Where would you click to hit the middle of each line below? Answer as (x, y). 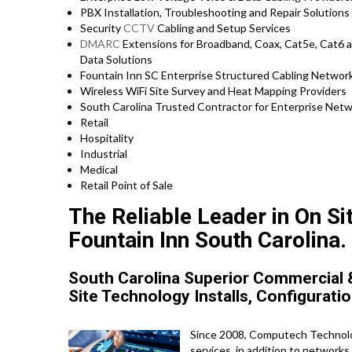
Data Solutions (116, 60)
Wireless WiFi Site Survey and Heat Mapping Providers (213, 91)
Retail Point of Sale (126, 185)
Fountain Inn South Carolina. (207, 240)
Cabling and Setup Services (223, 28)
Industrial (104, 154)
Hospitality (107, 138)
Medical (99, 170)
